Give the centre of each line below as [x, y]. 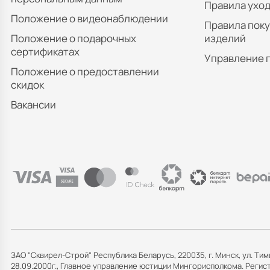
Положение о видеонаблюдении [89, 18]
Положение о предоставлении [85, 71]
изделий [225, 38]
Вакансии [33, 105]
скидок [27, 84]
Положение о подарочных [74, 38]
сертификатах [45, 51]
